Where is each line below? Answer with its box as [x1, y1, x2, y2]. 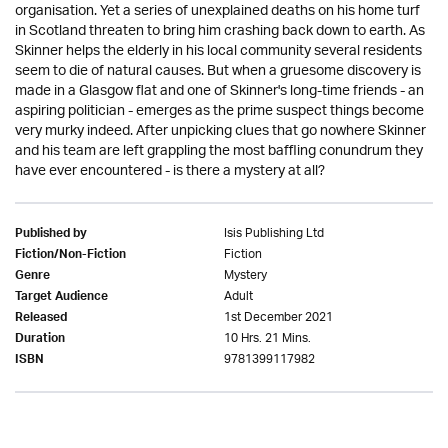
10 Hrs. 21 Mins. [224, 325, 311, 352]
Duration [15, 328, 65, 352]
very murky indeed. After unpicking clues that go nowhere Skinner [15, 116, 426, 147]
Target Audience [15, 286, 108, 310]
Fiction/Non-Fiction [15, 244, 126, 268]
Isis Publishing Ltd [224, 220, 324, 247]
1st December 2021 [224, 304, 333, 331]
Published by [15, 223, 87, 247]
